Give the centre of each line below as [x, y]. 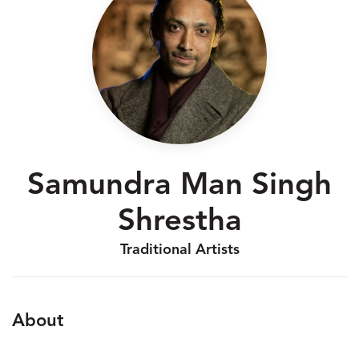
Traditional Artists [179, 250]
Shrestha [179, 222]
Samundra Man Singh [179, 186]
